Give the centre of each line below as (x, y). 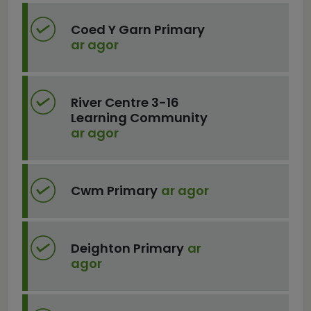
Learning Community (139, 118)
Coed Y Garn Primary (137, 30)
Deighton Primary (127, 248)
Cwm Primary (114, 191)
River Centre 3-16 (125, 102)
